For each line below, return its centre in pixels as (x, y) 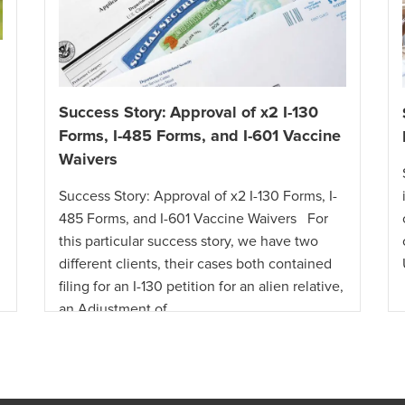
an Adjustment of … (120, 310)
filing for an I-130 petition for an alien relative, (201, 287)
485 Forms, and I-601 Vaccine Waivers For (193, 219)
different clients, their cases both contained (195, 264)
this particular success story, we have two (188, 242)
